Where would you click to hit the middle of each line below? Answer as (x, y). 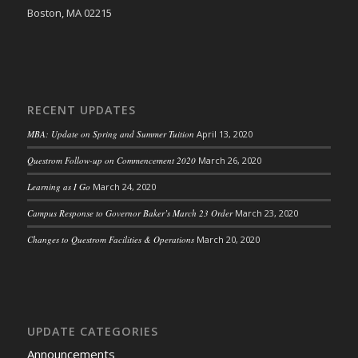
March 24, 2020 (124, 186)
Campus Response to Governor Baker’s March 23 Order (129, 213)
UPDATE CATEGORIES (92, 332)
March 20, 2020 (228, 239)
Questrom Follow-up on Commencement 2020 (111, 160)
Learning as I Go (58, 186)
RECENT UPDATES (81, 109)
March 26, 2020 (229, 160)
